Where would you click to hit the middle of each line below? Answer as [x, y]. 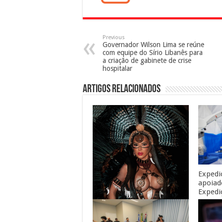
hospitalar [117, 68]
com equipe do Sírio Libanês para [153, 52]
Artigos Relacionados [122, 89]
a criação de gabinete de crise [147, 60]
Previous [114, 37]
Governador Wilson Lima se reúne [153, 44]
